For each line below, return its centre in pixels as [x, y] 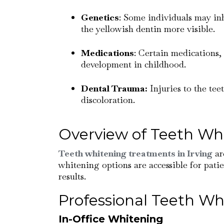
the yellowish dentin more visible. [148, 29]
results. [72, 176]
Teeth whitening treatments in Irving [135, 153]
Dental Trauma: [114, 88]
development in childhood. [133, 64]
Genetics [100, 17]
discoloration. [108, 100]
